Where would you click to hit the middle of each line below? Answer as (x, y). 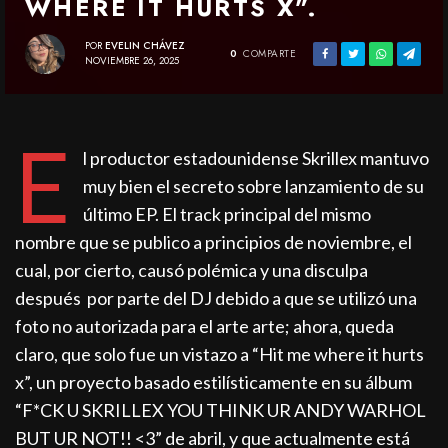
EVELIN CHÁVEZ (145, 46)
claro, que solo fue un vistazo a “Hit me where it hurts (220, 353)
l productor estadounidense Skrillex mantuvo (255, 157)
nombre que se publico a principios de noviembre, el (214, 241)
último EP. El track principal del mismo (226, 213)
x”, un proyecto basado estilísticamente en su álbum (214, 381)
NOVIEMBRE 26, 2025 (132, 61)
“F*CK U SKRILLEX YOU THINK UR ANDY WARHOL (221, 409)
